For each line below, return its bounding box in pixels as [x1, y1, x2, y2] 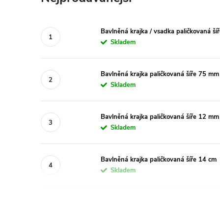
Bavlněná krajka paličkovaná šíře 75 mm [101, 70, 219, 79]
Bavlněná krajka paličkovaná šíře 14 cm [101, 155, 217, 165]
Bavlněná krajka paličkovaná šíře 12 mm [101, 112, 219, 122]
